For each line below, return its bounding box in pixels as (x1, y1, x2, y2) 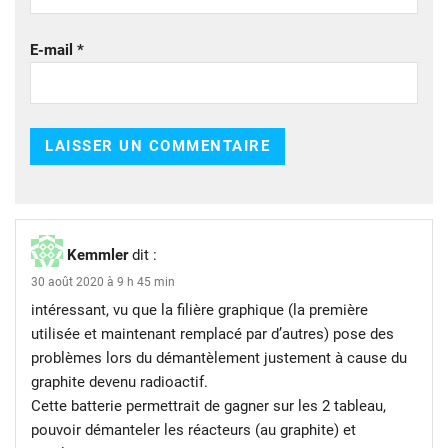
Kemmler (67, 245, 128, 264)
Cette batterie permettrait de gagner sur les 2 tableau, (31, 396, 386, 415)
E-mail (30, 40, 77, 59)
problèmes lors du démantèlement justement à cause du (31, 348, 407, 367)
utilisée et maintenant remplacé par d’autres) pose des (31, 324, 394, 343)
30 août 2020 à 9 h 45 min (31, 274, 175, 289)
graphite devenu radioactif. (31, 372, 208, 391)
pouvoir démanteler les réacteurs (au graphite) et (31, 420, 356, 439)
